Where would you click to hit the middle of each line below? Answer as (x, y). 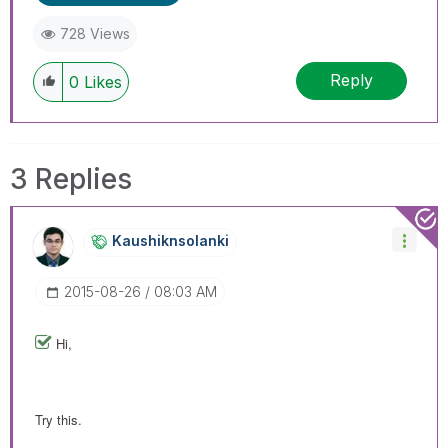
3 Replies (71, 178)
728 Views (95, 33)
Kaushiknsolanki (170, 240)
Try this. (58, 419)
